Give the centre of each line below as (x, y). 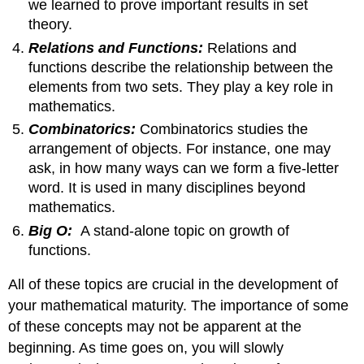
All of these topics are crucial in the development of (173, 285)
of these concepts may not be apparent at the (155, 327)
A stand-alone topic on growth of (183, 230)
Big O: (53, 230)
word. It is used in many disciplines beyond (167, 188)
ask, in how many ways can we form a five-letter (184, 169)
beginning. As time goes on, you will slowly (146, 348)
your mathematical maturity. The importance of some (179, 306)
